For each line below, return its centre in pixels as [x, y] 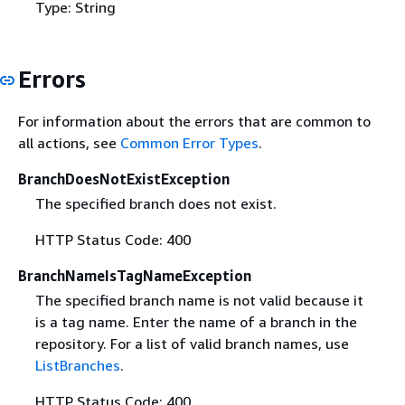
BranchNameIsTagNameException [135, 276]
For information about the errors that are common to [194, 122]
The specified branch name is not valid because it [199, 301]
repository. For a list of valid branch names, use [192, 344]
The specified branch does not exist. [155, 204]
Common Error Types [189, 143]
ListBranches [77, 366]
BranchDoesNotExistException [124, 179]
